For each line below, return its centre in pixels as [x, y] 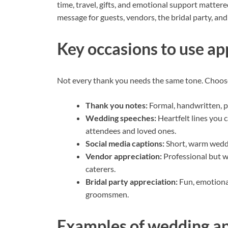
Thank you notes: [117, 105]
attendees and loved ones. [131, 130]
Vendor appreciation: [124, 156]
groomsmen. [107, 194]
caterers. [101, 168]
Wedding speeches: [121, 118]
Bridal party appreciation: [132, 181]
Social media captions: [125, 143]
